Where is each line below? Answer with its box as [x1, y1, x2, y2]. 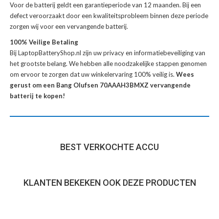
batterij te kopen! [10, 92, 65, 100]
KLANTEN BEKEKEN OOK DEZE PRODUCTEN [23, 177, 196, 188]
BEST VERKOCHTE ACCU [60, 142, 159, 153]
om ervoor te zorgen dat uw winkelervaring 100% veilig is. [10, 70, 176, 79]
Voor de [10, 1, 34, 9]
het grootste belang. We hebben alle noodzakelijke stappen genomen [10, 60, 207, 68]
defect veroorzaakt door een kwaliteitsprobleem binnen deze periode [10, 12, 208, 20]
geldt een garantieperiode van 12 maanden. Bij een [55, 1, 201, 9]
